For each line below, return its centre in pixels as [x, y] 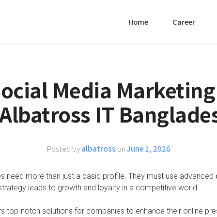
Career [184, 22]
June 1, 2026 [149, 148]
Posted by [64, 148]
